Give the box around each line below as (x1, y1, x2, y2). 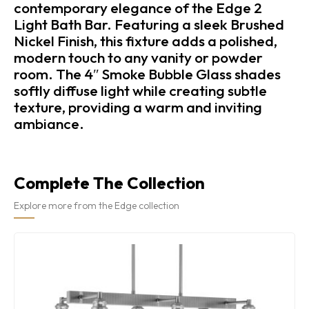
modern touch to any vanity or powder (14, 48, 263, 66)
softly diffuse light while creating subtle (14, 81, 267, 99)
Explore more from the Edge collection (14, 199, 179, 212)
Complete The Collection (14, 172, 205, 193)
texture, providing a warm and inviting (14, 97, 262, 116)
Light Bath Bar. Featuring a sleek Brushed (14, 14, 284, 33)
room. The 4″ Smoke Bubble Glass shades (14, 64, 281, 83)
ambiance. (14, 114, 84, 132)
